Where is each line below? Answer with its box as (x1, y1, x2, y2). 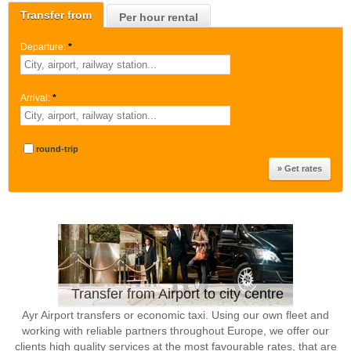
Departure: (20, 42, 66, 52)
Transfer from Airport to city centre (71, 286, 284, 302)
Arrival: (20, 92, 50, 103)
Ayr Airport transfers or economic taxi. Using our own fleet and (22, 309, 329, 321)
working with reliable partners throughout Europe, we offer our (22, 324, 329, 337)
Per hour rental (119, 11, 198, 24)
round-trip (36, 144, 78, 154)
